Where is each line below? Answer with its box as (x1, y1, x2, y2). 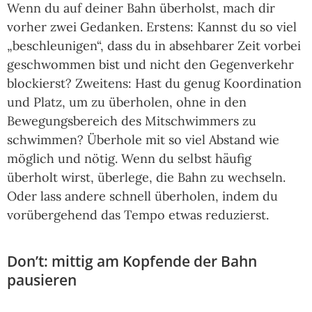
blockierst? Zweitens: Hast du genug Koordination (7, 75, 302, 92)
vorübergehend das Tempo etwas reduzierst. (7, 207, 269, 224)
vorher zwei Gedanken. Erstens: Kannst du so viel (7, 19, 297, 36)
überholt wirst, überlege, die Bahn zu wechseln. (7, 169, 286, 186)
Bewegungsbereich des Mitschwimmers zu (7, 113, 256, 130)
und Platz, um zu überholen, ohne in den (7, 94, 247, 111)
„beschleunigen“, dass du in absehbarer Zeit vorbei (7, 38, 301, 54)
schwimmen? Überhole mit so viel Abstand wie (7, 132, 279, 148)
